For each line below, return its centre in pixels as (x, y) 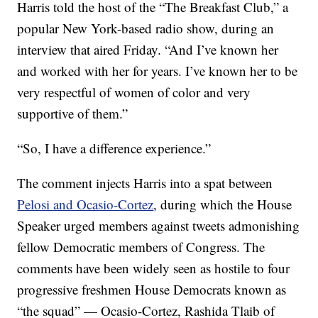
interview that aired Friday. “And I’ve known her (148, 49)
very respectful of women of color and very (134, 92)
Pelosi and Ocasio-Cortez (86, 204)
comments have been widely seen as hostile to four (154, 268)
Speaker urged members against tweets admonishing (159, 225)
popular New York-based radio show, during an (146, 28)
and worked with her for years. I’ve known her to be (158, 71)
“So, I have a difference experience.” (114, 148)
